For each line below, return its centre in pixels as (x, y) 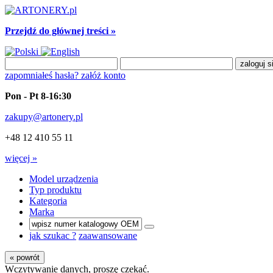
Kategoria (48, 201)
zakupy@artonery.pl (44, 117)
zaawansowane (108, 236)
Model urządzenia (64, 179)
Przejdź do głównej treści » (60, 31)
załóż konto (103, 75)
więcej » (21, 158)
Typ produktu (55, 190)
